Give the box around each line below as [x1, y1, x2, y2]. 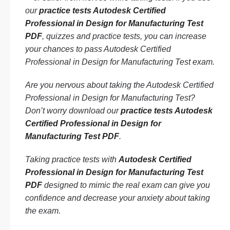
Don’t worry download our [25, 106, 121, 115]
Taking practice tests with [25, 155, 119, 164]
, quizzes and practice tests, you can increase [42, 32, 206, 41]
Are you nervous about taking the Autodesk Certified [25, 81, 214, 89]
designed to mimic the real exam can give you [42, 181, 210, 189]
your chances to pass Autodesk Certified [25, 45, 171, 53]
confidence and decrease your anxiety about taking [25, 194, 210, 202]
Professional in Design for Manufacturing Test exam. [25, 57, 215, 66]
